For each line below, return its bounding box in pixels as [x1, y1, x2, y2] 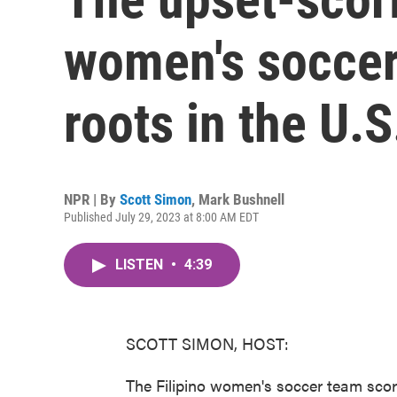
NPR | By [64, 191, 120, 208]
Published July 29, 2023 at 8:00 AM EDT [64, 210, 259, 224]
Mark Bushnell [198, 191, 284, 208]
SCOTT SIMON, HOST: [126, 332, 289, 354]
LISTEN [115, 256, 167, 273]
